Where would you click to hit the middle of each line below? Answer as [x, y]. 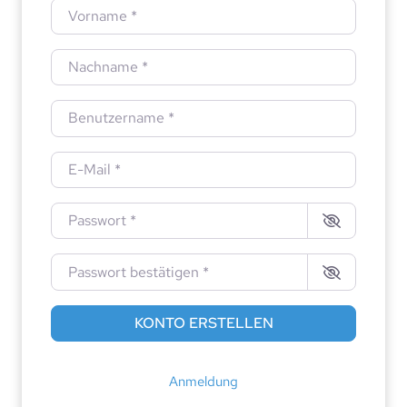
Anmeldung [203, 382]
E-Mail [73, 162]
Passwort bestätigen [117, 264]
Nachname [87, 59]
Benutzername [100, 111]
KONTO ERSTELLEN [203, 323]
